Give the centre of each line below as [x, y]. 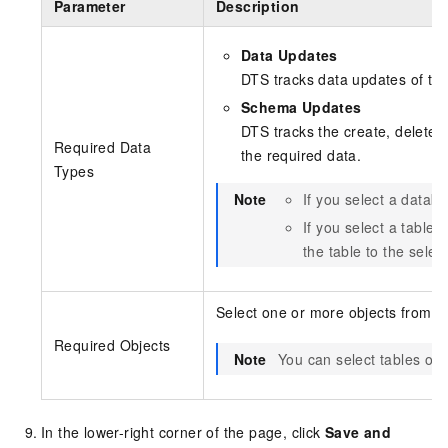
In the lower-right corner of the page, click [183, 431]
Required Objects [112, 344]
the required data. [301, 154]
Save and [358, 431]
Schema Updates [301, 106]
